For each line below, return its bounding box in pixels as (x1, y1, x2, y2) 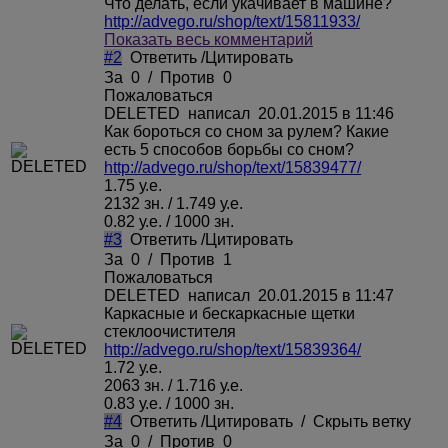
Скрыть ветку (313, 412, 411, 430)
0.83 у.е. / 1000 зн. (104, 394, 234, 412)
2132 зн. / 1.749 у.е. (104, 194, 243, 212)
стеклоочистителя (104, 322, 236, 340)
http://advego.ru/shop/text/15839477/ (104, 158, 361, 176)
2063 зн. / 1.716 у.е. (104, 376, 243, 394)
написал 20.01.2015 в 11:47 (184, 286, 394, 304)
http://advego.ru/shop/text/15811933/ (104, 12, 360, 30)
